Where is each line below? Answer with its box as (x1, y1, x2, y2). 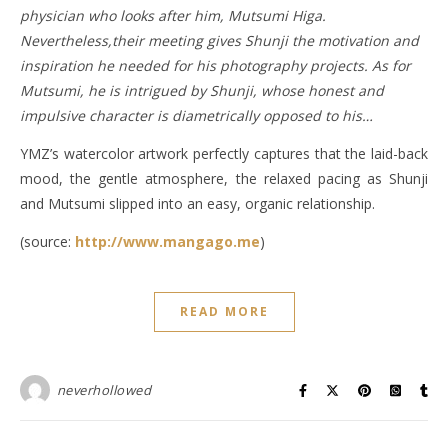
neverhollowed (56, 381, 151, 400)
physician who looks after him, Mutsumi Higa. (20, 6, 326, 26)
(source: (20, 232, 75, 252)
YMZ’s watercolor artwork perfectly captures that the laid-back (20, 144, 428, 164)
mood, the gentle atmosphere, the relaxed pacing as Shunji (20, 169, 428, 189)
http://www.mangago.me (75, 232, 260, 252)
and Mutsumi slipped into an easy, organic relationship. (20, 194, 375, 214)
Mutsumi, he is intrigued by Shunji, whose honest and (20, 81, 384, 101)
